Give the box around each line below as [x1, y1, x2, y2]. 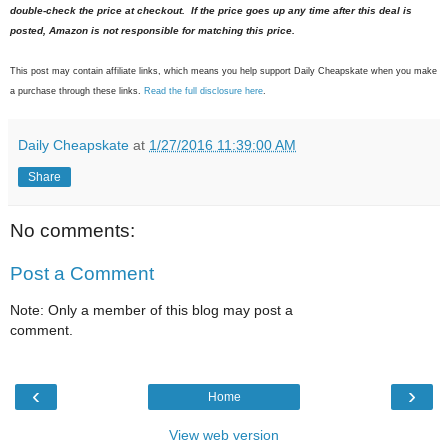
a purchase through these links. [10, 85, 144, 96]
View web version [169, 426, 279, 443]
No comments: [10, 219, 135, 241]
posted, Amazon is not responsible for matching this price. [10, 24, 295, 36]
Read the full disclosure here [144, 85, 263, 96]
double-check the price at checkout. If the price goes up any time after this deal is [10, 4, 412, 16]
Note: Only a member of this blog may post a [10, 301, 293, 318]
